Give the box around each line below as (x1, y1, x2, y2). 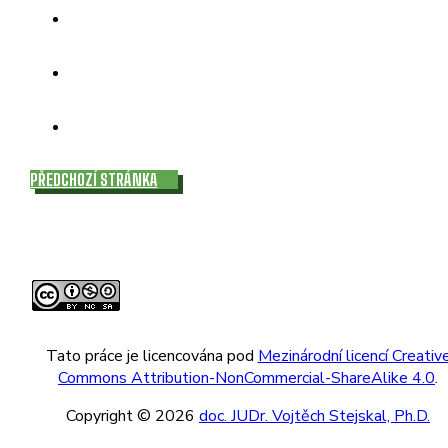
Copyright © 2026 (66, 404, 199, 427)
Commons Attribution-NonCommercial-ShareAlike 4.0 (58, 366, 435, 389)
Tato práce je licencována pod (45, 344, 258, 367)
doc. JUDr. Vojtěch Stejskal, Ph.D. (199, 404, 430, 427)
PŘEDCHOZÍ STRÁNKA (29, 169, 158, 189)
